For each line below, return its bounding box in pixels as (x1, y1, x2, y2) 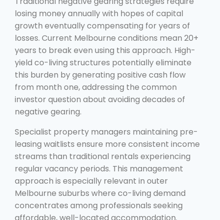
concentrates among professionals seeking (15, 199, 183, 211)
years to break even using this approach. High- (15, 44, 195, 56)
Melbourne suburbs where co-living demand (15, 187, 186, 199)
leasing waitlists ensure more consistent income (15, 138, 200, 150)
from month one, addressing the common (15, 81, 177, 93)
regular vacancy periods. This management (15, 163, 183, 174)
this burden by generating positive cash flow (15, 69, 186, 81)
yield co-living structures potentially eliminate (15, 56, 192, 68)
